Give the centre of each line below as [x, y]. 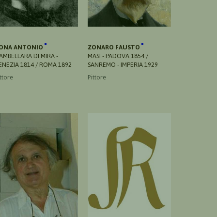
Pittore [97, 77]
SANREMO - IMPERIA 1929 [123, 64]
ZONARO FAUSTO [115, 47]
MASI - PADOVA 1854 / [118, 56]
